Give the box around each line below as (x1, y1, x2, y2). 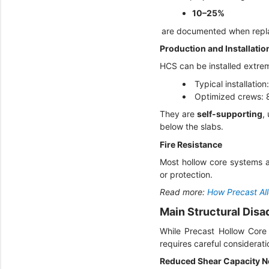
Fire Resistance (160, 139, 224, 150)
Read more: (160, 187, 207, 198)
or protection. (160, 169, 215, 180)
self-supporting (197, 109, 262, 119)
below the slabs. (160, 121, 226, 132)
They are (160, 109, 197, 119)
